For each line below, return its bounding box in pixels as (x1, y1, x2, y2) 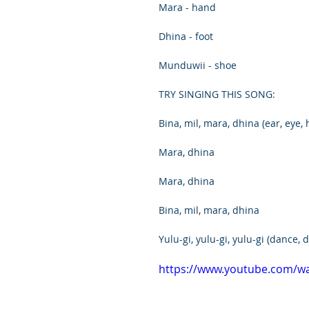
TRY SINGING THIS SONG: (159, 88, 275, 101)
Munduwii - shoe (159, 59, 237, 72)
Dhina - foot (159, 30, 213, 43)
